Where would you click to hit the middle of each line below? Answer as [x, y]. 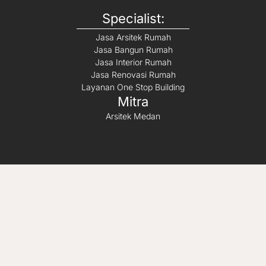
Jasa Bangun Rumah [133, 49]
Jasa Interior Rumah [133, 62]
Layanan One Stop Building [133, 87]
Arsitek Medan [133, 116]
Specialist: [133, 18]
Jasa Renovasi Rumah [133, 74]
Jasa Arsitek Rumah [133, 37]
